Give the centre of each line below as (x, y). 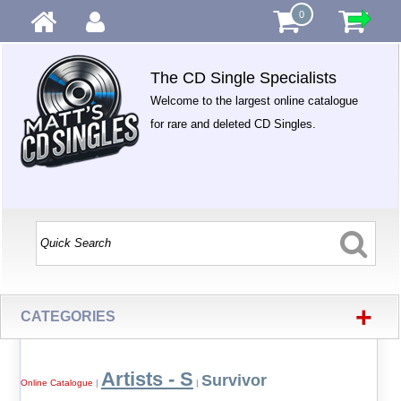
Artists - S (147, 379)
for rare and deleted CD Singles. (234, 124)
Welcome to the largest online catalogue (255, 101)
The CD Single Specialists (244, 78)
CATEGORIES (68, 316)
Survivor (234, 380)
